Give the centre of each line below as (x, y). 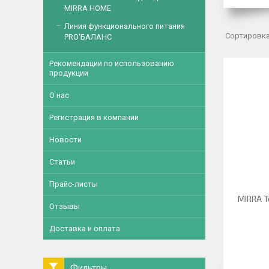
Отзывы (65, 206)
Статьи (62, 162)
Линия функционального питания (125, 26)
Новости (65, 140)
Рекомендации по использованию (112, 63)
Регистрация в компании (94, 117)
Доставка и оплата (85, 228)
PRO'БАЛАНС (88, 37)
